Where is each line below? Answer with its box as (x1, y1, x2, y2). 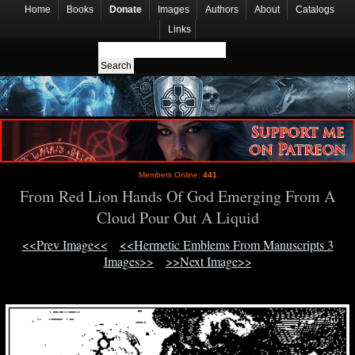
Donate (109, 4, 142, 15)
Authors (205, 4, 239, 15)
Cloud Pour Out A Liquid (96, 207, 259, 229)
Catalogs (296, 4, 334, 15)
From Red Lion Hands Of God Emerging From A (20, 185, 335, 208)
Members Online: (138, 170, 203, 180)
